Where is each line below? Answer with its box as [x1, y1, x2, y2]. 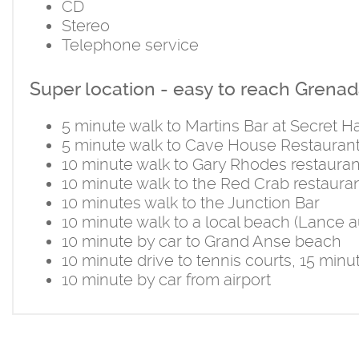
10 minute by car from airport [62, 270, 271, 290]
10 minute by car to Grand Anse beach [62, 232, 341, 252]
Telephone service [62, 35, 199, 55]
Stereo [62, 16, 110, 36]
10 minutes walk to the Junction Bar [62, 193, 320, 213]
